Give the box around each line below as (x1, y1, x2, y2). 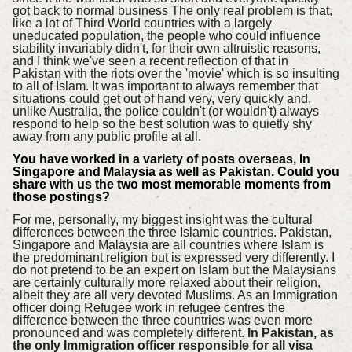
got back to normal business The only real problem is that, (12, 4, 332, 18)
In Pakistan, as (244, 325, 334, 339)
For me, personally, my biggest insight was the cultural (12, 212, 313, 226)
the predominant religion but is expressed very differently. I (12, 250, 335, 264)
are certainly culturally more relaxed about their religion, (12, 275, 321, 289)
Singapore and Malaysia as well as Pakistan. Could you (12, 165, 339, 179)
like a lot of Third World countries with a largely (12, 16, 272, 31)
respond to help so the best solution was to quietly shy (12, 117, 312, 131)
